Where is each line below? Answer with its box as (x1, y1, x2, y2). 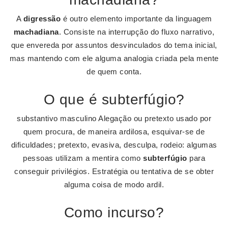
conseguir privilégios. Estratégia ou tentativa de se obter (14, 167, 214, 176)
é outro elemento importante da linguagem (61, 14, 212, 23)
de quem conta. (87, 67, 141, 76)
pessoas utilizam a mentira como (23, 154, 143, 162)
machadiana (13, 27, 59, 36)
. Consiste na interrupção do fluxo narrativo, (59, 27, 215, 36)
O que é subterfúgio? (43, 92, 185, 107)
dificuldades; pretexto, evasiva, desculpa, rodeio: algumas (11, 140, 217, 149)
